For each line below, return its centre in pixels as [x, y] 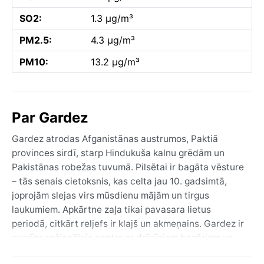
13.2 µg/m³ [115, 62]
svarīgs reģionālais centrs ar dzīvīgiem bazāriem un [123, 237]
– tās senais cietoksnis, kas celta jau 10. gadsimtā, [119, 181]
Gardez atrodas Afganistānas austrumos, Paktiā [115, 138]
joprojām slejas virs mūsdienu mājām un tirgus [110, 195]
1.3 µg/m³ [112, 18]
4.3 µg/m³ [113, 40]
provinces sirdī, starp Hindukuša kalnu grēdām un [118, 153]
